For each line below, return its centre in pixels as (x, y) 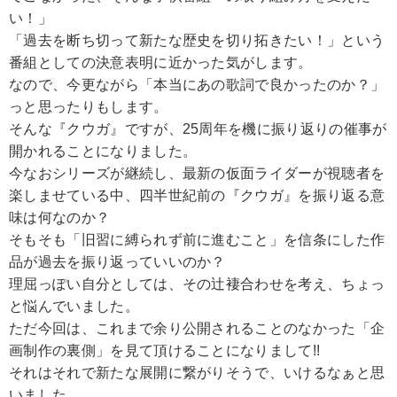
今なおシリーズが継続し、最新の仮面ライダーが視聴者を (197, 173)
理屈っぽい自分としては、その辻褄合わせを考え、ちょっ (197, 284)
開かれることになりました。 (103, 151)
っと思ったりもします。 (89, 106)
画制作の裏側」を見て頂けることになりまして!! (165, 350)
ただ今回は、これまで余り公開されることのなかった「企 (197, 328)
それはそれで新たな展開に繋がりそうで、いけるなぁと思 (197, 372)
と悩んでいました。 (74, 306)
